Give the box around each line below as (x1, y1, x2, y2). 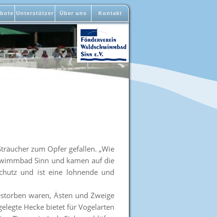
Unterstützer (16, 10, 54, 16)
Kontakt (98, 10, 122, 16)
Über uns (60, 10, 87, 16)
